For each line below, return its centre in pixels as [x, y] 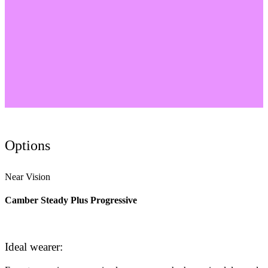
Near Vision [28, 177]
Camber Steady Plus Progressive [71, 200]
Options [28, 146]
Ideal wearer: [34, 247]
